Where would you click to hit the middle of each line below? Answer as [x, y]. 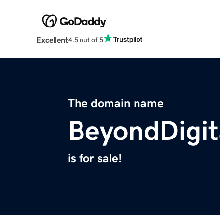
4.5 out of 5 [85, 40]
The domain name [116, 103]
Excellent [52, 40]
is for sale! [95, 158]
